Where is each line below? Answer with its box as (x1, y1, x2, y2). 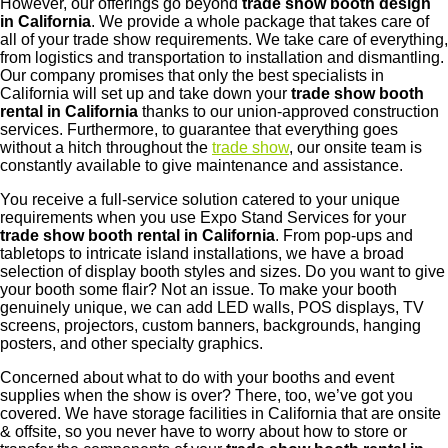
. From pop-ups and (275, 227, 413, 245)
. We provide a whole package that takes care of (91, 13, 429, 31)
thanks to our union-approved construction (138, 103, 439, 121)
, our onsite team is (289, 139, 422, 157)
